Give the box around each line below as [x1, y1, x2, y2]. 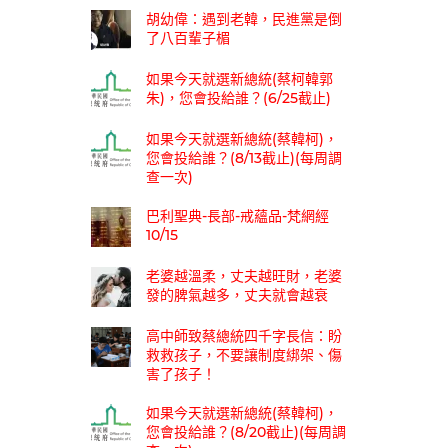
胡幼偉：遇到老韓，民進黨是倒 [146, 9, 342, 28]
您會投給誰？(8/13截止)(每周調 [146, 148, 342, 167]
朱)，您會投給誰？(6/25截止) [146, 88, 331, 107]
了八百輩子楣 [146, 28, 230, 47]
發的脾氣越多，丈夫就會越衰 [146, 285, 328, 304]
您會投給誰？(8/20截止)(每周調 [146, 422, 346, 441]
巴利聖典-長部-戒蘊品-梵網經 [146, 206, 329, 225]
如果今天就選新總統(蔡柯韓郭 [146, 69, 333, 88]
